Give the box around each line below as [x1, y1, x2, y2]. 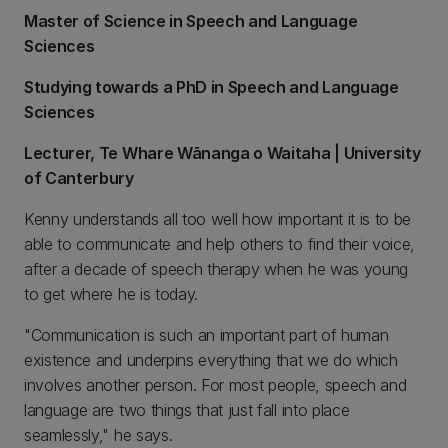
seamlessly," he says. [24, 425, 173, 445]
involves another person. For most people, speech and [24, 375, 407, 395]
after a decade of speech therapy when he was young [24, 259, 408, 279]
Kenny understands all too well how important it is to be [24, 209, 412, 229]
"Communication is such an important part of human [24, 325, 389, 345]
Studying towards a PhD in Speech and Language [24, 77, 399, 97]
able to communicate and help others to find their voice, [24, 234, 416, 254]
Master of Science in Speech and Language [24, 11, 358, 31]
